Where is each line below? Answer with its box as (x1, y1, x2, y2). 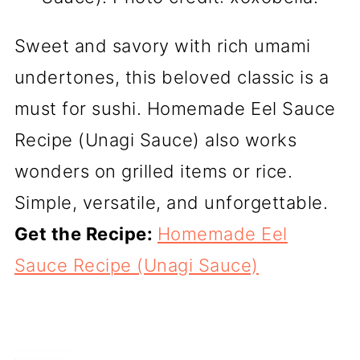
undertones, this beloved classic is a (14, 66, 329, 88)
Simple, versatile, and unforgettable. (14, 191, 329, 213)
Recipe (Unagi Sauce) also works (14, 129, 297, 150)
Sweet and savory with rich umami (14, 35, 311, 56)
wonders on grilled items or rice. (14, 160, 293, 182)
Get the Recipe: (14, 223, 157, 244)
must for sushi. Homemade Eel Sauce (14, 97, 336, 119)
